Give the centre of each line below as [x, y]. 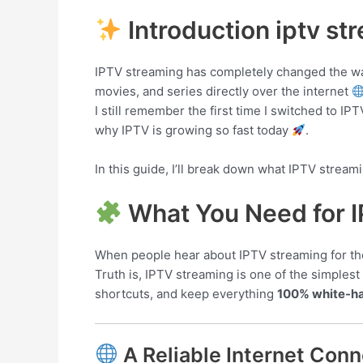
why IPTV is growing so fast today [193, 130]
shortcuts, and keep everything [186, 294]
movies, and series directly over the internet [223, 91]
